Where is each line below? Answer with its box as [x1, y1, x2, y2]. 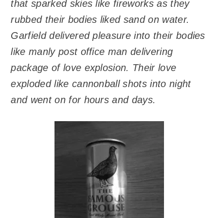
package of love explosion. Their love [11, 62, 177, 73]
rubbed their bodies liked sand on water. [11, 14, 190, 25]
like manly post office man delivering [11, 46, 173, 57]
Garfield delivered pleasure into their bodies [11, 30, 205, 41]
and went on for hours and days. [11, 94, 156, 105]
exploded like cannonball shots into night [11, 78, 191, 89]
